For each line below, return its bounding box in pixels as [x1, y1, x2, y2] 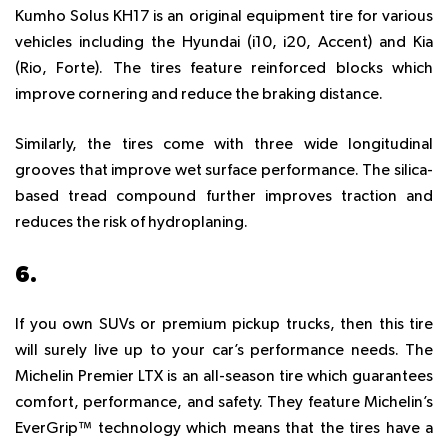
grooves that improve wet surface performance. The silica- [15, 163, 433, 180]
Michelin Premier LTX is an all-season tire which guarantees [15, 369, 433, 386]
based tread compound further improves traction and [15, 189, 433, 206]
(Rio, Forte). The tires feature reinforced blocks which [15, 61, 433, 78]
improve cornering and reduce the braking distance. [15, 87, 383, 104]
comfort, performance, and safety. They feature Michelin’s [15, 395, 433, 412]
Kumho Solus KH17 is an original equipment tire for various [15, 9, 433, 26]
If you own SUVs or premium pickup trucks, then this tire [15, 317, 433, 334]
